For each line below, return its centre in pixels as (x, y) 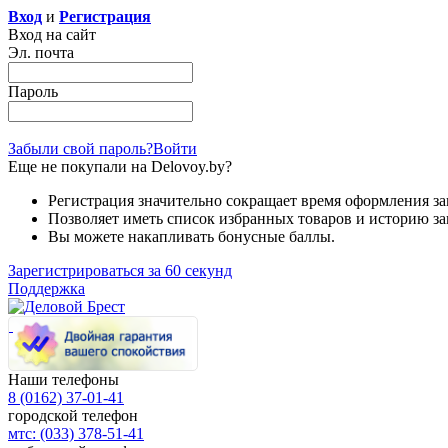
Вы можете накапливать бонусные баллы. (191, 236)
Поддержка (46, 288)
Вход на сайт (52, 34)
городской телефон (73, 415)
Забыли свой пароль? (80, 148)
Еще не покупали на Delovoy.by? (120, 166)
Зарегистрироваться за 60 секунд (120, 270)
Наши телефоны (63, 379)
